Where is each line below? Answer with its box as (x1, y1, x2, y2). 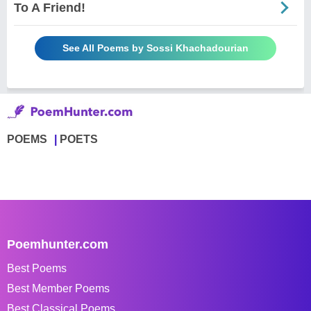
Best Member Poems (7, 282, 110, 294)
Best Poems (7, 262, 67, 274)
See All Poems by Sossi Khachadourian (62, 42, 249, 53)
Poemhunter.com (7, 237, 108, 251)
